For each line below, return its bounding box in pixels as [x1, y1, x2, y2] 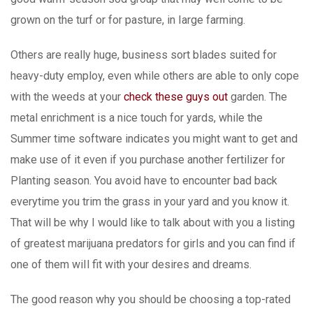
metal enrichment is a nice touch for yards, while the [10, 111, 263, 124]
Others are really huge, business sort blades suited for [10, 48, 277, 61]
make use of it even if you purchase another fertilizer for [10, 153, 285, 166]
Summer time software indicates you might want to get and [10, 132, 298, 145]
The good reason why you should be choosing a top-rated [10, 293, 291, 306]
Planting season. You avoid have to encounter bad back [10, 174, 277, 187]
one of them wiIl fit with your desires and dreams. [10, 258, 252, 271]
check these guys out [124, 90, 228, 103]
